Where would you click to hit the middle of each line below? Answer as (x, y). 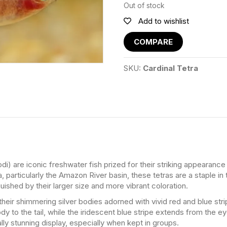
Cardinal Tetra (171, 68)
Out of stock (144, 5)
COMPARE (154, 42)
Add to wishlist (164, 21)
